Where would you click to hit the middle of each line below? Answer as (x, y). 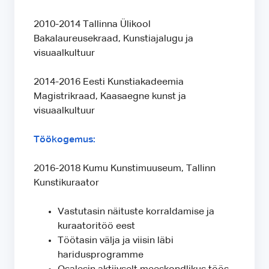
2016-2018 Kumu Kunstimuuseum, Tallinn (125, 169)
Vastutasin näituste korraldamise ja (136, 212)
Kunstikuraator (66, 183)
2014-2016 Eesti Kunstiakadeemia (109, 83)
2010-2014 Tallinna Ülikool (92, 25)
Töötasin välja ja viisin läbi (116, 241)
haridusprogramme (101, 255)
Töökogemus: (65, 140)
